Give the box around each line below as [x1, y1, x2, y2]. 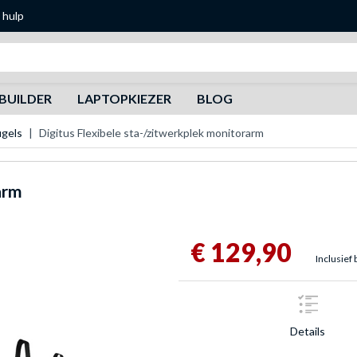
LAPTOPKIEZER [76, 91, 171, 106]
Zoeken [109, 43, 151, 58]
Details [290, 324, 325, 338]
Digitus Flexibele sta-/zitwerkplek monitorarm [39, 126, 264, 139]
